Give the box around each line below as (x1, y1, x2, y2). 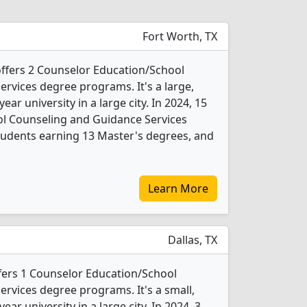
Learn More (148, 181, 208, 196)
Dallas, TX (165, 232, 217, 247)
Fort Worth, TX (140, 29, 217, 44)
